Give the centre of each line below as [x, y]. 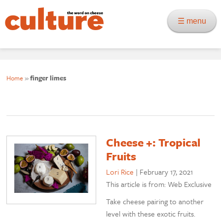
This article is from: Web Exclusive [159, 184]
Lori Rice [120, 172]
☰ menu [195, 21]
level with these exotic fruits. [151, 214]
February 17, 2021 [166, 172]
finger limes [48, 78]
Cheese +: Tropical [153, 143]
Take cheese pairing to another [155, 202]
